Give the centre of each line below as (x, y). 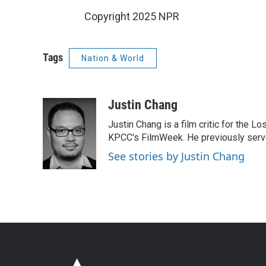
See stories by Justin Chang (176, 156)
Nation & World (113, 58)
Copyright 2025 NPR (132, 16)
